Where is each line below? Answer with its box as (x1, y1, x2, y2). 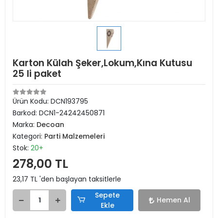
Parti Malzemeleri (44, 131, 105, 141)
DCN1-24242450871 (39, 108, 105, 118)
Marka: (13, 120, 36, 129)
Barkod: (13, 108, 39, 118)
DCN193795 (51, 96, 88, 106)
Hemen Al (156, 195, 190, 205)
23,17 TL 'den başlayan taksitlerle (13, 174, 121, 184)
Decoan (36, 120, 64, 129)
